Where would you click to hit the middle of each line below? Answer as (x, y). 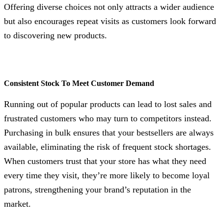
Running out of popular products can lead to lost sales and (108, 104)
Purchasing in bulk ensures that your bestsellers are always (109, 132)
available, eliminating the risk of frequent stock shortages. (108, 147)
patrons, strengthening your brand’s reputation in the (97, 189)
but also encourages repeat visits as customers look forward (110, 21)
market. (17, 204)
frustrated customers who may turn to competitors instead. (108, 118)
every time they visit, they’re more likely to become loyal (107, 175)
